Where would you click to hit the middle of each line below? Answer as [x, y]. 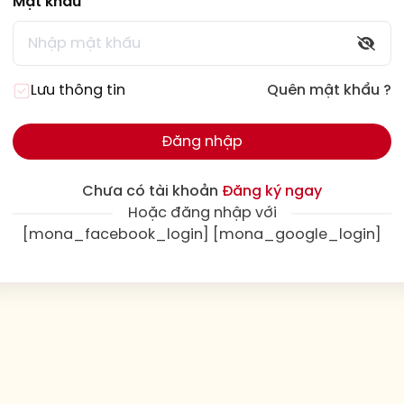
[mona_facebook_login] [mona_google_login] [202, 235]
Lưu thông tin [78, 91]
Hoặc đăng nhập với [202, 213]
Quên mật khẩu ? [329, 91]
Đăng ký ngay [272, 192]
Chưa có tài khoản [152, 192]
